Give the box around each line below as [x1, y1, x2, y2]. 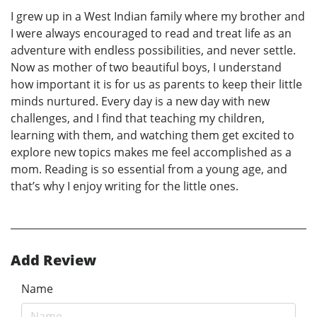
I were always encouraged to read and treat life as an [11, 25, 292, 41]
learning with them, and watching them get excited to [11, 127, 294, 143]
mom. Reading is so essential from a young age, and [11, 161, 287, 177]
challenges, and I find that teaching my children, [11, 110, 265, 126]
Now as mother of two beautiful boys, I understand [11, 59, 282, 75]
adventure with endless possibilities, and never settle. [11, 42, 296, 58]
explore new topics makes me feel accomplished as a [11, 144, 292, 160]
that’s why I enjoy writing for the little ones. [11, 178, 238, 194]
